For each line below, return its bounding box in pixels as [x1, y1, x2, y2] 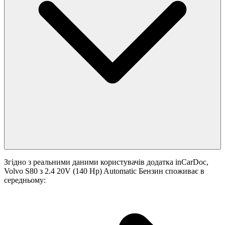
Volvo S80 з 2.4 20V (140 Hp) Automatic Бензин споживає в [4, 167, 204, 176]
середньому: [4, 176, 46, 185]
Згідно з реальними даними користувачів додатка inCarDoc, [4, 158, 208, 167]
